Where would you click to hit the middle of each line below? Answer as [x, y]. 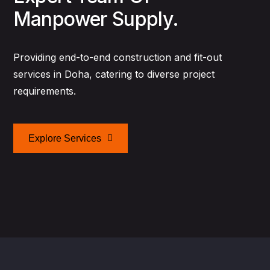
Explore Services [64, 138]
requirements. [44, 91]
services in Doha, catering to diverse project [114, 74]
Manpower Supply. [96, 19]
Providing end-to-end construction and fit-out [117, 57]
